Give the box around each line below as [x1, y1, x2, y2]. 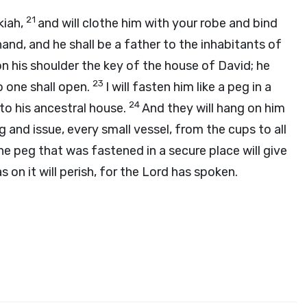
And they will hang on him [142, 101, 285, 116]
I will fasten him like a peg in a [106, 79, 271, 95]
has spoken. [169, 164, 238, 180]
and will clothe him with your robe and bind [38, 16, 278, 31]
